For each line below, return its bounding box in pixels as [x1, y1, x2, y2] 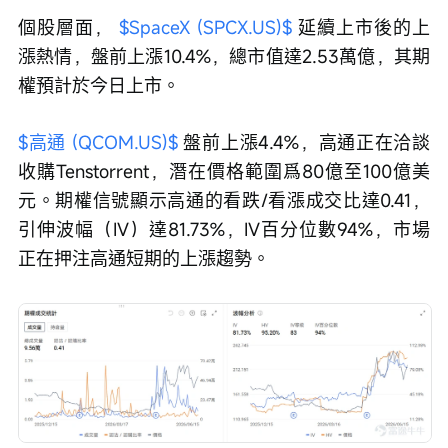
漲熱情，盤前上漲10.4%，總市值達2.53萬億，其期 [18, 44, 430, 69]
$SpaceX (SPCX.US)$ [119, 15, 292, 40]
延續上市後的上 [291, 15, 431, 40]
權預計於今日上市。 [18, 73, 180, 98]
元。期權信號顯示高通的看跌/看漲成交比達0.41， [18, 188, 430, 213]
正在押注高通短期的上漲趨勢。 [18, 246, 270, 271]
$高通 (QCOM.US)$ [18, 130, 178, 155]
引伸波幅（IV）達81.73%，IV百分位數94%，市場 [18, 217, 430, 242]
